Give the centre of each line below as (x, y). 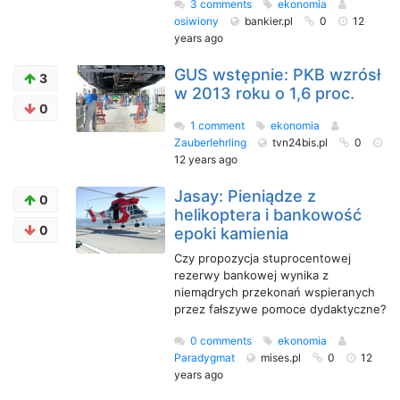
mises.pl (282, 358)
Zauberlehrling (212, 142)
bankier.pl (270, 21)
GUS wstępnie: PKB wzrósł (277, 75)
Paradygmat (206, 358)
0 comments (221, 341)
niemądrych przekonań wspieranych (275, 292)
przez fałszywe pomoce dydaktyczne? (280, 309)
